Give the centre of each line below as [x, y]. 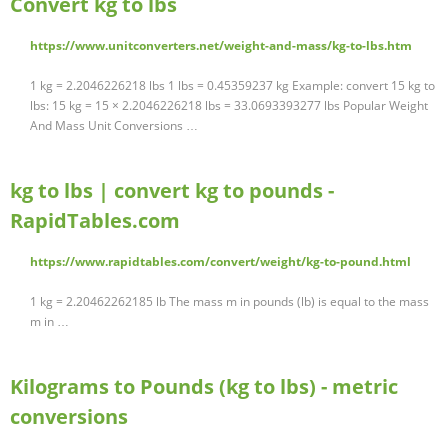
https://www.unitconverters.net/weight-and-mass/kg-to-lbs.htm [221, 46]
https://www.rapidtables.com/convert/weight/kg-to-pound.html [220, 262]
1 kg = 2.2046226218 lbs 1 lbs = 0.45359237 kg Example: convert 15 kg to [232, 86]
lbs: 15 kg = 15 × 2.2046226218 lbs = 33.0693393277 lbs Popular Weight [229, 106]
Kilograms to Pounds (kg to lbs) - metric [204, 387]
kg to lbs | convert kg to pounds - [172, 191]
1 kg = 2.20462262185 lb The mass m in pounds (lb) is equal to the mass [229, 302]
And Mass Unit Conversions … [114, 126]
